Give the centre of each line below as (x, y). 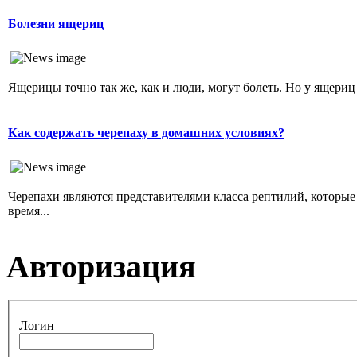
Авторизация (101, 266)
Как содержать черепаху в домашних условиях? (146, 133)
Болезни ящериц (56, 24)
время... (29, 210)
